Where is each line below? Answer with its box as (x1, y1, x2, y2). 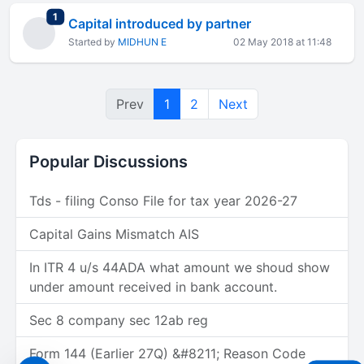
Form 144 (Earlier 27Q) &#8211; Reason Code (29, 345, 305, 362)
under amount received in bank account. (29, 279, 277, 295)
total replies (57, 9, 114, 22)
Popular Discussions (29, 152, 188, 171)
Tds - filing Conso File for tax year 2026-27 (29, 193, 297, 209)
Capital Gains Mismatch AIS (29, 226, 199, 242)
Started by (68, 36, 118, 48)
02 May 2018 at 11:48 (233, 36, 331, 48)
